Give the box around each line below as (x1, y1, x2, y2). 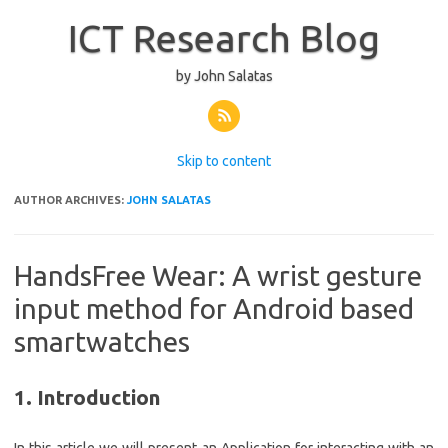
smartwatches (14, 326, 190, 357)
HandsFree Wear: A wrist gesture (14, 260, 422, 291)
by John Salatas (175, 68, 273, 84)
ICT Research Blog (68, 17, 380, 59)
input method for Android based (14, 293, 414, 324)
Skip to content (177, 153, 271, 169)
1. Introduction (14, 385, 161, 409)
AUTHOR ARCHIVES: (14, 194, 127, 206)
